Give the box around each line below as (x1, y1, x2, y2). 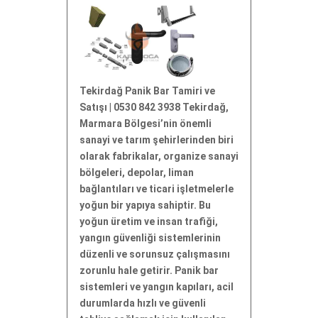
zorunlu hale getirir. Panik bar (79, 265, 219, 277)
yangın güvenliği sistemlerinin (79, 232, 221, 244)
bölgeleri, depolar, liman (79, 167, 194, 179)
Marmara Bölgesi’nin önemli (79, 118, 212, 130)
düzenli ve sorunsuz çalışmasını (79, 248, 230, 261)
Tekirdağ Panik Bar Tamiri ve (79, 85, 215, 97)
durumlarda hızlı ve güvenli (79, 297, 206, 309)
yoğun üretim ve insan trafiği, (79, 216, 218, 228)
